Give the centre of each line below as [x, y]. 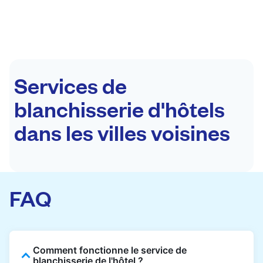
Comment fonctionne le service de [110, 250]
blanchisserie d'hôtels [119, 108]
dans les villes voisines [122, 131]
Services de [70, 85]
